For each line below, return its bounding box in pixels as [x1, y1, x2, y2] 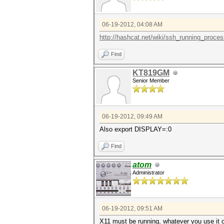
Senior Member [132, 77, 169, 83]
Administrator [132, 169, 164, 175]
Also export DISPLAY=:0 [99, 125, 171, 133]
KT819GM [132, 68, 169, 77]
